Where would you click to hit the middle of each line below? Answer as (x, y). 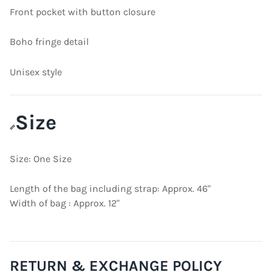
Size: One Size (41, 158)
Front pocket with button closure (84, 12)
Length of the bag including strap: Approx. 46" (110, 189)
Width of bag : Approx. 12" (65, 203)
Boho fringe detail (49, 42)
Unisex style (36, 72)
